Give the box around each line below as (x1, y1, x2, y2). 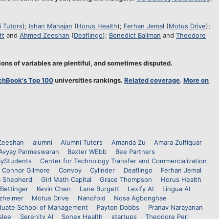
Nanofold (77, 194, 106, 202)
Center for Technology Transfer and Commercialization (40, 157, 207, 165)
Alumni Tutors (61, 138, 103, 146)
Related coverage (124, 76, 180, 84)
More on (183, 76, 209, 84)
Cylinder (90, 166, 115, 174)
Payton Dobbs (96, 203, 139, 211)
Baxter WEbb (67, 148, 107, 155)
